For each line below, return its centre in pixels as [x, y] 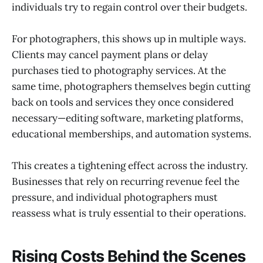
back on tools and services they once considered [123, 102]
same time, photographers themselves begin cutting [131, 87]
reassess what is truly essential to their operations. [129, 213]
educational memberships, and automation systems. [131, 134]
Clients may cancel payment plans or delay [110, 55]
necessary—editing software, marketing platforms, [127, 118]
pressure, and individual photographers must [115, 198]
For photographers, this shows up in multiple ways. [129, 39]
